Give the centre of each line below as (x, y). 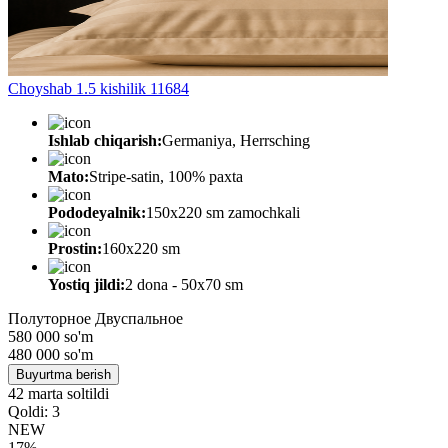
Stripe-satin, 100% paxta (166, 176)
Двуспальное (139, 318)
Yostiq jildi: (86, 284)
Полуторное (49, 318)
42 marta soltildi (58, 393)
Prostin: (75, 248)
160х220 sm (141, 248)
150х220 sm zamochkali (223, 212)
